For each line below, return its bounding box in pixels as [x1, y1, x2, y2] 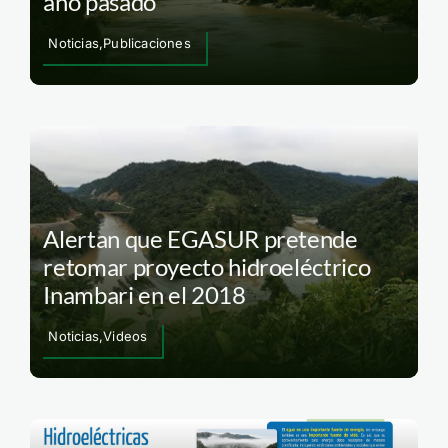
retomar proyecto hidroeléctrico [43, 252, 371, 282]
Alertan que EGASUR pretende [43, 224, 358, 254]
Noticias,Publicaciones [48, 34, 191, 51]
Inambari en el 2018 [43, 280, 246, 310]
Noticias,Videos [48, 328, 148, 345]
